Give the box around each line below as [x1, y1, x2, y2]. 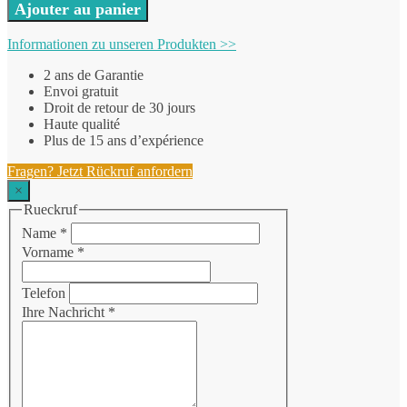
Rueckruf [24, 201, 77, 217]
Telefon [22, 285, 69, 302]
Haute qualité [44, 115, 120, 132]
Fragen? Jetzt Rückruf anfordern [7, 163, 193, 179]
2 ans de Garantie [44, 66, 144, 83]
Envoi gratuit [44, 83, 118, 99]
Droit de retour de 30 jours [44, 99, 195, 115]
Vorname [22, 244, 77, 261]
